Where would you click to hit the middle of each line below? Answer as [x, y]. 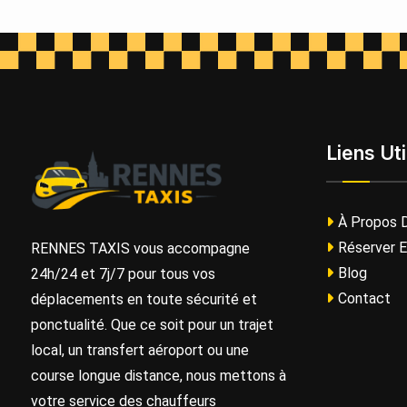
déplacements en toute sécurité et [144, 299]
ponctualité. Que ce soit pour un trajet [152, 325]
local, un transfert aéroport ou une [140, 350]
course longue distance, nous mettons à [159, 376]
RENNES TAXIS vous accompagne [140, 248]
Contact [364, 298]
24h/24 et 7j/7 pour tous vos [123, 274]
